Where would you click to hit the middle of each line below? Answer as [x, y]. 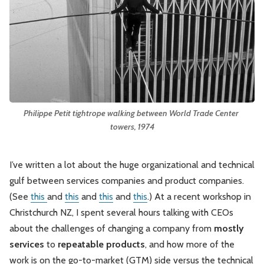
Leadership [37, 14]
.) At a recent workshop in [199, 197]
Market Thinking [174, 14]
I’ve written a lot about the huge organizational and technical [132, 165]
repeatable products [101, 245]
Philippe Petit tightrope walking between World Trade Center [131, 113]
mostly [229, 229]
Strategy [32, 80]
